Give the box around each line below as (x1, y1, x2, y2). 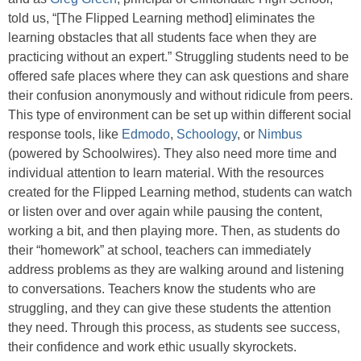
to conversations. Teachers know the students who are (8, 282, 316, 296)
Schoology (176, 127, 237, 141)
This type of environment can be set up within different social (8, 108, 351, 122)
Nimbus (258, 127, 302, 141)
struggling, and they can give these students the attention (8, 301, 331, 315)
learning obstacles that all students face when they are (8, 31, 317, 44)
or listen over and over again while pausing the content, (8, 205, 322, 218)
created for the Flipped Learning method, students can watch (8, 185, 352, 199)
